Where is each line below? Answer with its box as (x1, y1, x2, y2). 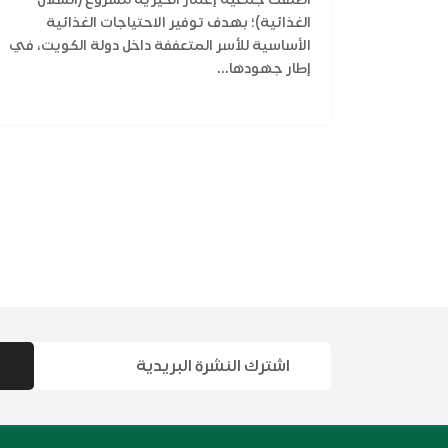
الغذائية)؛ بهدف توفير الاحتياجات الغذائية (46, 14, 311, 32)
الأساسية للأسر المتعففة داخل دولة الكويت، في (9, 37, 311, 55)
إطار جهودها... (217, 60, 311, 78)
